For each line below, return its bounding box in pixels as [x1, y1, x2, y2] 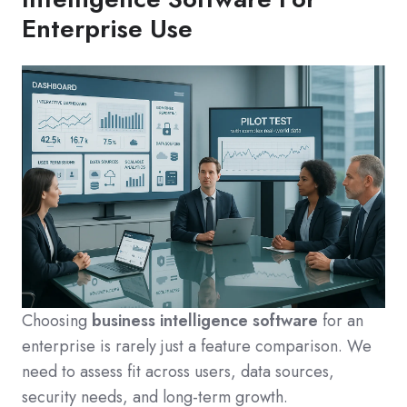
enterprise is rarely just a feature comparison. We [22, 333, 372, 358]
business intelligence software [92, 308, 318, 333]
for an [318, 308, 363, 333]
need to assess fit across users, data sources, [22, 359, 334, 383]
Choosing [22, 308, 92, 333]
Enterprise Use [22, 10, 193, 48]
